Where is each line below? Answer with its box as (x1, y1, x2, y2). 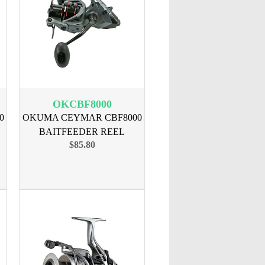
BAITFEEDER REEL (39, 127, 125, 137)
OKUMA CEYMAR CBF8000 (22, 112, 142, 122)
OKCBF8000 (52, 98, 112, 110)
